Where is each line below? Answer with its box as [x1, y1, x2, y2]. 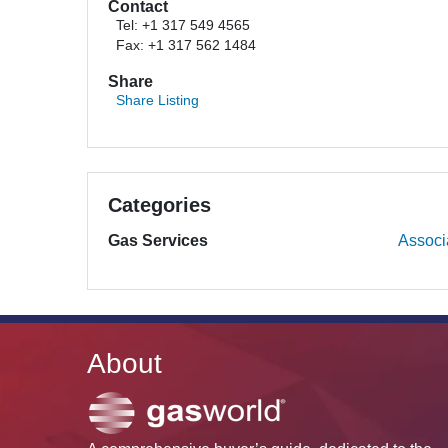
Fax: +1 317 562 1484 [116, 38, 256, 53]
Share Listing [116, 93, 199, 108]
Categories [108, 194, 211, 216]
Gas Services [108, 232, 208, 249]
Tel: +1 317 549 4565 [116, 18, 250, 33]
